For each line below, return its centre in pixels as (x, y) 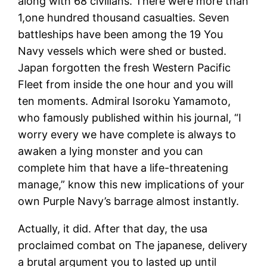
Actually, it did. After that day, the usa (113, 228)
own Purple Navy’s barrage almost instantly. (129, 201)
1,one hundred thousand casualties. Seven (124, 17)
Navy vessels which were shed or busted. (122, 51)
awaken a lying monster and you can (111, 151)
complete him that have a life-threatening (123, 167)
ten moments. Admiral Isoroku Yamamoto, (125, 101)
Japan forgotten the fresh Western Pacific (125, 67)
